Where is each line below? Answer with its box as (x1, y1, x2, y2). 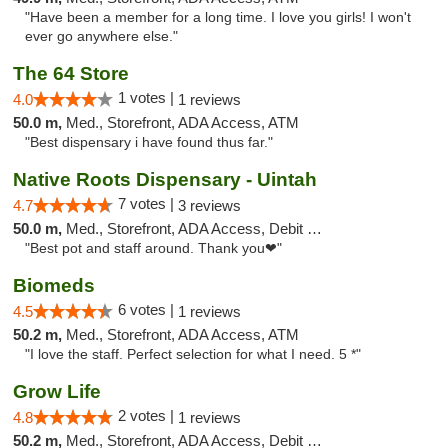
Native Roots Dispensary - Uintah (13, 169, 317, 190)
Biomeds (13, 275, 95, 296)
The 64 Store (13, 63, 129, 84)
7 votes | (118, 195, 178, 212)
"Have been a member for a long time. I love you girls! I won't (25, 10, 411, 25)
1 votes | (118, 89, 178, 106)
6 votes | (118, 301, 178, 318)
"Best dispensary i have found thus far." (25, 135, 273, 150)
